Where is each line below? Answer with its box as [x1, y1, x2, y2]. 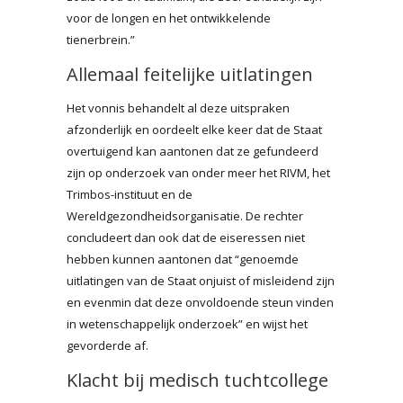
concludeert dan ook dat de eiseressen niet [67, 228, 305, 246]
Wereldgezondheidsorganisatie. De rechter [67, 207, 303, 224]
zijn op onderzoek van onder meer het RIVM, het [67, 164, 330, 181]
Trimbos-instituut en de [67, 185, 193, 202]
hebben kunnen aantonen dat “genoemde [67, 250, 299, 267]
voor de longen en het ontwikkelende [67, 9, 271, 26]
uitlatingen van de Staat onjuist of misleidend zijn [67, 272, 335, 289]
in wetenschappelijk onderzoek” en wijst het [67, 315, 308, 332]
